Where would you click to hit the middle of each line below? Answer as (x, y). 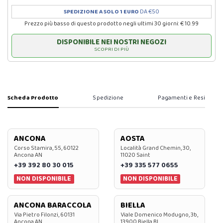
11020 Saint (135, 155)
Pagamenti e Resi (182, 98)
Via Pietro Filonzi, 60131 (44, 215)
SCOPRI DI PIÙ (111, 49)
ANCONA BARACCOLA (53, 206)
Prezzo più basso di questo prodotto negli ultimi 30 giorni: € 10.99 (111, 24)
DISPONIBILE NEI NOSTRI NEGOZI (111, 42)
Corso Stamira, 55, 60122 (46, 148)
